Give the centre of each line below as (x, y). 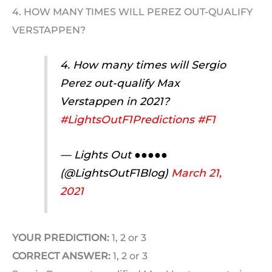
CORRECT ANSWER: (61, 256)
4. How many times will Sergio (143, 64)
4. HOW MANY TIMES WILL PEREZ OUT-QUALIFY (132, 12)
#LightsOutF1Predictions (127, 119)
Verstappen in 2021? (114, 101)
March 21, (196, 172)
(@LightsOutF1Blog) (115, 172)
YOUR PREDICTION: (61, 238)
